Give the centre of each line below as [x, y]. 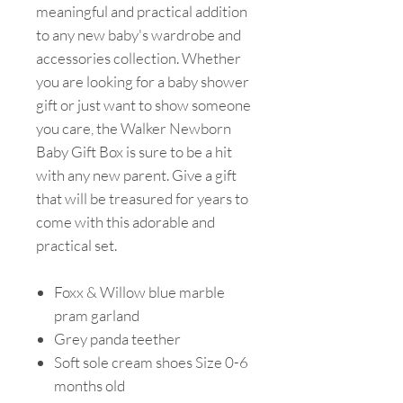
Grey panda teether [117, 338]
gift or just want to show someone [143, 104]
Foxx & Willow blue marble [139, 291]
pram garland [97, 315]
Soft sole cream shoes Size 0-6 [151, 362]
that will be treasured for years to [142, 198]
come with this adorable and [125, 221]
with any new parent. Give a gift [136, 175]
